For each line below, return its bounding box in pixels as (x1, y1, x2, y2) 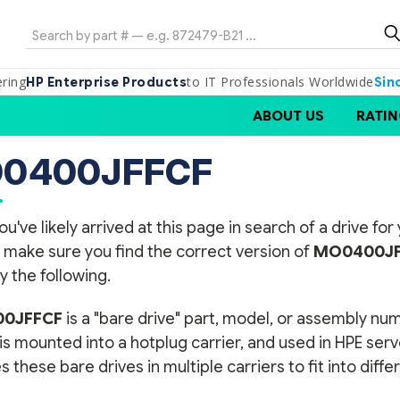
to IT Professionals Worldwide (187, 73, 374, 90)
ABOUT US (253, 106, 324, 124)
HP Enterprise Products (26, 74, 187, 90)
